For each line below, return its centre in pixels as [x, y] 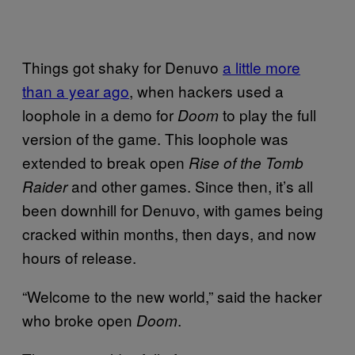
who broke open [79, 319]
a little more [261, 67]
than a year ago [76, 90]
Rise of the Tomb [246, 162]
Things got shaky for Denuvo [122, 67]
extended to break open [105, 162]
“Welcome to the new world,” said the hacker [172, 296]
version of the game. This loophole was [155, 138]
